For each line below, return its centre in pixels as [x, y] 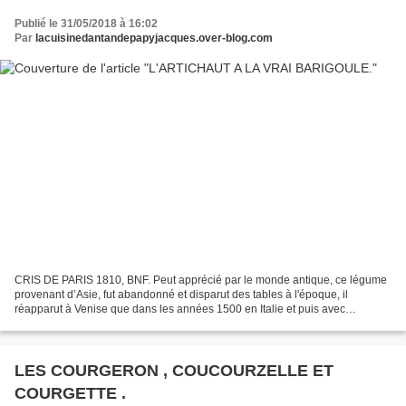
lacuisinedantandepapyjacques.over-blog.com [154, 38]
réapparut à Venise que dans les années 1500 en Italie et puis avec [180, 309]
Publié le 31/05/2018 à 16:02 [86, 23]
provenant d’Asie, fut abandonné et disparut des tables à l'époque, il [181, 295]
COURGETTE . [70, 394]
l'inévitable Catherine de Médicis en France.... [126, 324]
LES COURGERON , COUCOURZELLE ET [174, 371]
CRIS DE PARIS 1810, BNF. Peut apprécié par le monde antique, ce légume [201, 280]
